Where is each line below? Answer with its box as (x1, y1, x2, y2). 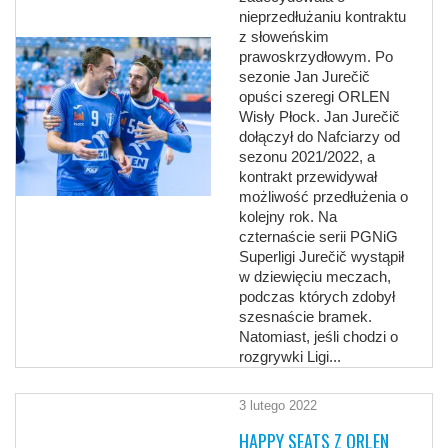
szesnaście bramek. (239, 308, 373, 326)
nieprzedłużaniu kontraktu (239, 8, 407, 26)
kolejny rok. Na (239, 208, 338, 226)
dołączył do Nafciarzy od (239, 128, 401, 146)
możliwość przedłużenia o (239, 188, 409, 206)
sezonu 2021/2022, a (239, 148, 376, 166)
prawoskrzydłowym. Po (239, 48, 394, 66)
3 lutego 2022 (239, 398, 318, 414)
